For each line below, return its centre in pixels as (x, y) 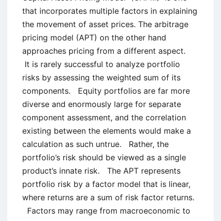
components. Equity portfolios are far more (106, 91)
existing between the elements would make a (107, 131)
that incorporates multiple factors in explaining (110, 11)
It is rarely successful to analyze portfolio (101, 64)
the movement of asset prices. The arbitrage (105, 24)
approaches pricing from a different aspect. (106, 51)
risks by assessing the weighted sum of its (101, 78)
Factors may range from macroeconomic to (106, 211)
